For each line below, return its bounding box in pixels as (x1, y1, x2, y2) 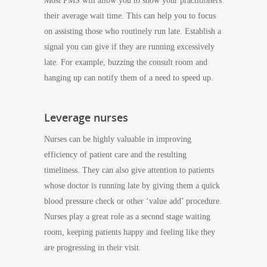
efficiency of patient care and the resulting (44, 150, 187, 159)
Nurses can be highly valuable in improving (44, 135, 191, 144)
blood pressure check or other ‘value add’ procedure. (44, 197, 222, 206)
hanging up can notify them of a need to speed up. (44, 73, 213, 82)
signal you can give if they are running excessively (44, 42, 215, 51)
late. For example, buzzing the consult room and (44, 58, 207, 67)
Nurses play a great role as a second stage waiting (44, 212, 210, 221)
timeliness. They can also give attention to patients (44, 166, 214, 175)
